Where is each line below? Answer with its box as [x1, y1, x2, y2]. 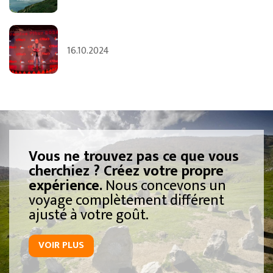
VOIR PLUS [38, 237, 84, 254]
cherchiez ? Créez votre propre [29, 159, 224, 183]
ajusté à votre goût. [29, 203, 149, 227]
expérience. [29, 174, 102, 198]
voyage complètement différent [29, 188, 224, 213]
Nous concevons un [102, 174, 226, 198]
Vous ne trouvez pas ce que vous [29, 144, 239, 169]
